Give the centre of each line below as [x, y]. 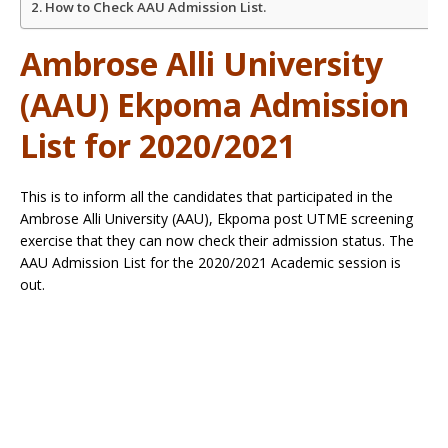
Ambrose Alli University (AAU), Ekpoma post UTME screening [216, 218]
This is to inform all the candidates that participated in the [206, 196]
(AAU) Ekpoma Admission [214, 104]
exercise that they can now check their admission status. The [217, 240]
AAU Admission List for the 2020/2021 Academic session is [210, 262]
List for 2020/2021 [158, 145]
